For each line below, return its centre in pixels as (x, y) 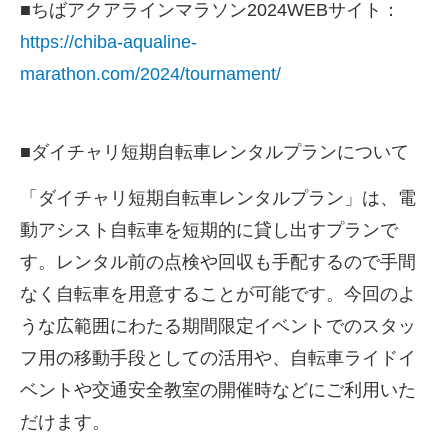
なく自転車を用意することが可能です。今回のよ (218, 294)
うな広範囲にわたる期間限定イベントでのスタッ (218, 326)
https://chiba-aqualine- (108, 41)
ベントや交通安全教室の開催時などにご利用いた (218, 390)
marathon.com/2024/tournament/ (150, 73)
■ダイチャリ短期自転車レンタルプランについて (214, 152)
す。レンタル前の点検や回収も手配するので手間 (218, 262)
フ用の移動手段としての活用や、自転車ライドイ (218, 358)
